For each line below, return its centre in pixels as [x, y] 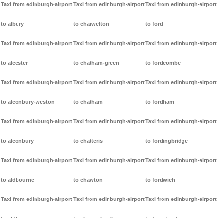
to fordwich [161, 180]
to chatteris [88, 141]
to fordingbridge [167, 141]
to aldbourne [18, 180]
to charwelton [91, 24]
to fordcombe [163, 63]
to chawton [88, 180]
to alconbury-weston [28, 102]
